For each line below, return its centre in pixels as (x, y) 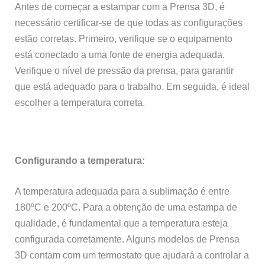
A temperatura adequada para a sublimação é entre (122, 191)
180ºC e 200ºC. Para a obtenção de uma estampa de (126, 207)
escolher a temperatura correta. (80, 103)
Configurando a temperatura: (80, 161)
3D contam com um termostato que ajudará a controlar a (132, 255)
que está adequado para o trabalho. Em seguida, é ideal (132, 87)
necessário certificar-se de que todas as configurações (129, 23)
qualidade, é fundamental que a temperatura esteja (122, 223)
